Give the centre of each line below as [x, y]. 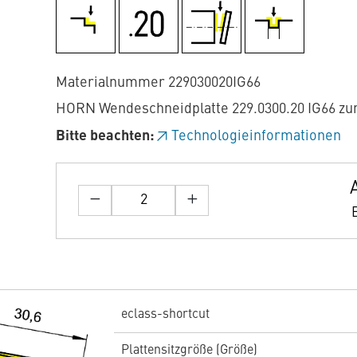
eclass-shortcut [165, 314]
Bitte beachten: [105, 136]
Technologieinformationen [256, 136]
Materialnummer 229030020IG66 [158, 82]
